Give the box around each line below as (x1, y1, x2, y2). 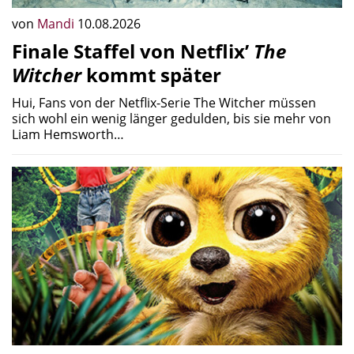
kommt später (81, 61, 221, 88)
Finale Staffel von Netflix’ (12, 37, 254, 64)
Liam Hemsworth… (12, 125, 124, 143)
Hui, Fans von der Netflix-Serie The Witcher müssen (12, 93, 316, 111)
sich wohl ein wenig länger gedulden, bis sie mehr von (12, 109, 331, 127)
